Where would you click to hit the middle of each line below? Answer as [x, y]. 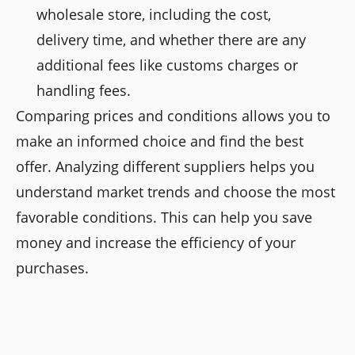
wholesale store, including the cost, [154, 14]
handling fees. [84, 90]
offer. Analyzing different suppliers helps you [165, 166]
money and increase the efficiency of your [156, 242]
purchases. [52, 267]
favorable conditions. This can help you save [164, 217]
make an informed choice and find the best [160, 141]
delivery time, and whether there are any [172, 39]
